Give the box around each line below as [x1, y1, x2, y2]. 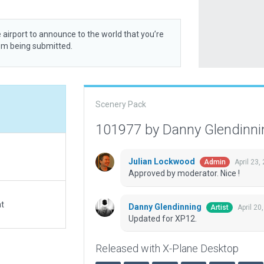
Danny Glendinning [128, 202, 203, 212]
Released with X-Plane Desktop [95, 242, 239, 255]
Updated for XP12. [128, 214, 197, 224]
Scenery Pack [95, 100, 146, 109]
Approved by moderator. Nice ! [128, 169, 240, 179]
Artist [210, 203, 229, 212]
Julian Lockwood [128, 157, 197, 167]
